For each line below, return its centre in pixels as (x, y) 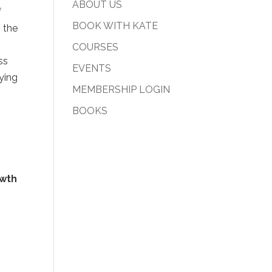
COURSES (96, 47)
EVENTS (92, 68)
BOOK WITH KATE (115, 26)
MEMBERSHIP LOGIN (121, 90)
